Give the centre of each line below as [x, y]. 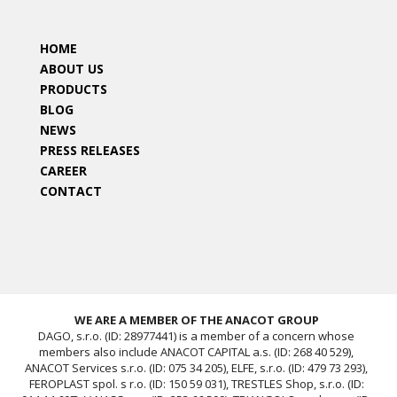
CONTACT [71, 191]
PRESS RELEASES [90, 150]
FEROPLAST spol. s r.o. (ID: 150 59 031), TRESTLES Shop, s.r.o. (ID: [196, 383]
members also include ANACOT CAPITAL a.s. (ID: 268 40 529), [196, 351]
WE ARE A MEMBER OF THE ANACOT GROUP [196, 319]
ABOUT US [72, 68]
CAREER [63, 170]
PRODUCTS [74, 89]
